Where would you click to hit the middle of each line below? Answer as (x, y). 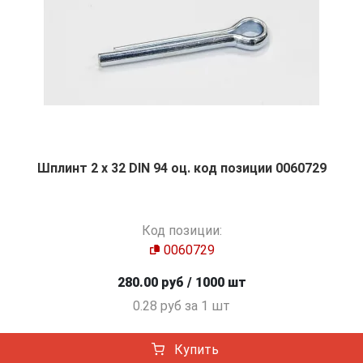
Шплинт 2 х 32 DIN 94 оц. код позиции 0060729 (181, 169)
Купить (194, 350)
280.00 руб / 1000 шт (181, 283)
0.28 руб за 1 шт (181, 306)
